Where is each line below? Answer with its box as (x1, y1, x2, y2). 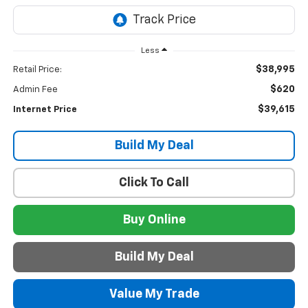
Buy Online (122, 213, 186, 226)
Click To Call (119, 176, 189, 189)
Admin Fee (12, 85, 58, 94)
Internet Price (12, 104, 77, 114)
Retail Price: (12, 65, 62, 74)
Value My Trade (109, 287, 199, 300)
